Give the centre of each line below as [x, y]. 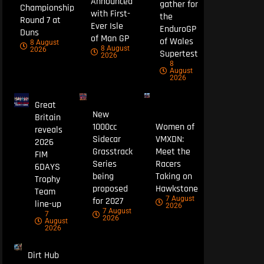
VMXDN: [169, 140]
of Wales [176, 41]
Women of [175, 127]
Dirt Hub [43, 255]
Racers [168, 164]
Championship [47, 8]
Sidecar [107, 140]
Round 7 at [40, 20]
